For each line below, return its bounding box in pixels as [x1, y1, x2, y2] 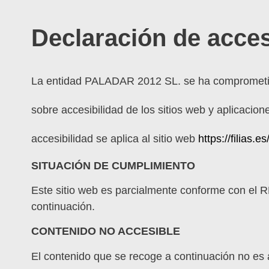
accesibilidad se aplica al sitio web [31, 132, 198, 145]
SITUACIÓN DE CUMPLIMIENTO [31, 159, 195, 172]
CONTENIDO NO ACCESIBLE [31, 225, 180, 238]
